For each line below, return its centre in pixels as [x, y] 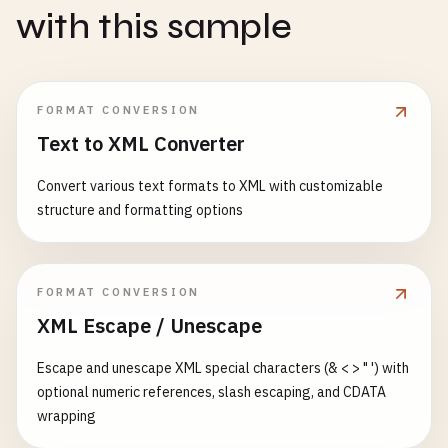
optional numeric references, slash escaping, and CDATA [211, 392]
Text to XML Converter [141, 143]
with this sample [154, 26]
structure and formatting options [140, 210]
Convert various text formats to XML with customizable [210, 186]
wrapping [66, 416]
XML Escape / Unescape [149, 325]
